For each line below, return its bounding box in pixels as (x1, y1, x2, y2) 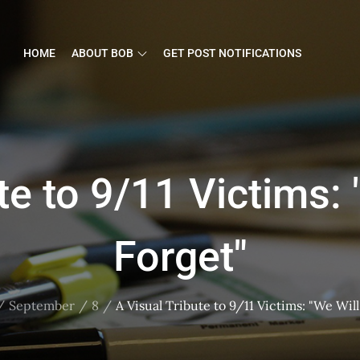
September (8, 297, 75, 313)
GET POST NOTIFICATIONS (162, 47, 301, 59)
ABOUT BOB (71, 47, 133, 59)
